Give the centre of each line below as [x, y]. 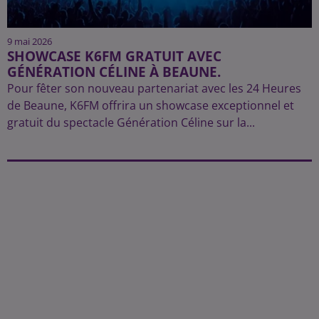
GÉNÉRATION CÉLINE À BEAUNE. [114, 71]
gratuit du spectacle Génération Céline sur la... [131, 122]
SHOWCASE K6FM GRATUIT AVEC [114, 56]
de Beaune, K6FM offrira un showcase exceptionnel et [151, 105]
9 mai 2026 [30, 41]
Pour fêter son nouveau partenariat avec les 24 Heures [154, 88]
